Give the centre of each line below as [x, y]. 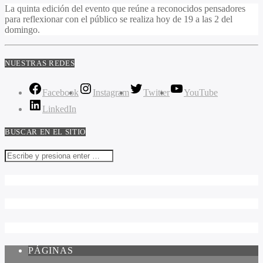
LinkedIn [59, 109]
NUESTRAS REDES [40, 63]
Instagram [111, 92]
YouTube [201, 92]
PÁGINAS [51, 250]
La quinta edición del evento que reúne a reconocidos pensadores [125, 9]
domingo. [22, 30]
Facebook [60, 92]
